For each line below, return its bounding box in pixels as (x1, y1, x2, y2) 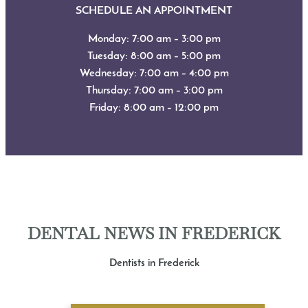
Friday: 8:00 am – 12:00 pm (89, 102, 219, 113)
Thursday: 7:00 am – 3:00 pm (85, 85, 223, 96)
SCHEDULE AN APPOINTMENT (76, 5, 232, 16)
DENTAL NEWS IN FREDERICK (27, 222, 280, 244)
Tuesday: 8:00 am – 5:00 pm (87, 50, 221, 62)
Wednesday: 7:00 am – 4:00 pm (79, 67, 229, 79)
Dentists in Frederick (109, 257, 199, 269)
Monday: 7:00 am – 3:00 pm (87, 33, 221, 45)
